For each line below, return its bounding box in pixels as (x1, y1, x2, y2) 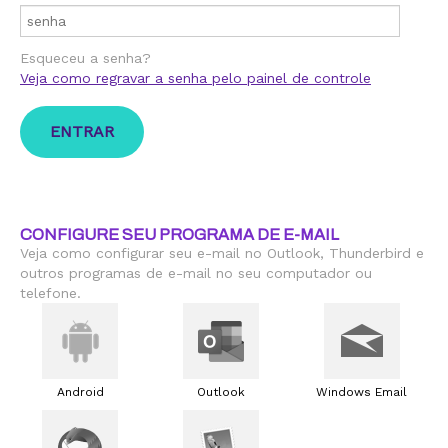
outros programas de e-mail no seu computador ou (20, 265, 372, 281)
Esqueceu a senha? (20, 50, 151, 66)
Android (56, 385, 104, 399)
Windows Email (316, 385, 408, 399)
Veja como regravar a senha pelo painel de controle (20, 70, 371, 86)
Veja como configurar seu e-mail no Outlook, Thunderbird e (20, 245, 424, 261)
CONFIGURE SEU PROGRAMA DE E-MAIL (20, 226, 339, 243)
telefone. (20, 285, 81, 301)
